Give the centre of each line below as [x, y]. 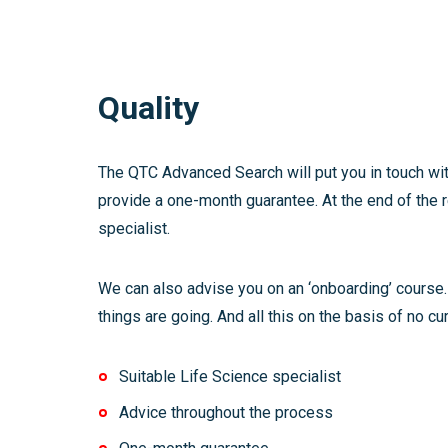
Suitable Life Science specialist [229, 376]
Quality [148, 108]
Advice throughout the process [225, 412]
